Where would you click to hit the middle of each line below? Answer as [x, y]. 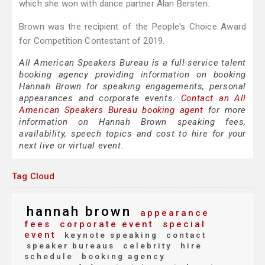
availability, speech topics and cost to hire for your [132, 134]
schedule [49, 256]
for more [224, 110]
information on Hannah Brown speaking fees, [132, 122]
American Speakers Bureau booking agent [111, 110]
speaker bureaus [71, 246]
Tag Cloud [33, 177]
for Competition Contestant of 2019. [92, 41]
